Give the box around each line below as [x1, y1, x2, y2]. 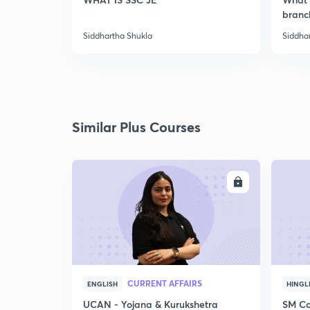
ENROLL [194, 176, 228, 188]
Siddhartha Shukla [83, 30, 152, 41]
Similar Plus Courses [72, 118, 201, 136]
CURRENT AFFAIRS [127, 277, 202, 289]
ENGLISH [87, 279, 118, 289]
